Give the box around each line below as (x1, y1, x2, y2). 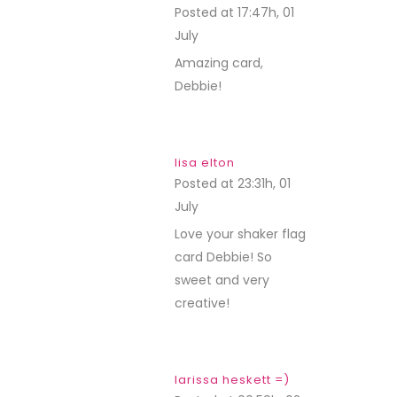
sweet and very (175, 271, 269, 289)
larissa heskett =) (175, 371, 290, 388)
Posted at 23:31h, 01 (175, 175, 291, 192)
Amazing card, (175, 54, 263, 72)
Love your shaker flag (175, 225, 306, 243)
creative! (175, 294, 230, 312)
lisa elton (175, 154, 235, 171)
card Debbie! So (175, 248, 272, 266)
